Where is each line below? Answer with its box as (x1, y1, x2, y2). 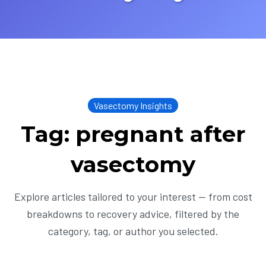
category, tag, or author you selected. (47, 224, 218, 237)
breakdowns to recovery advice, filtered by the (27, 207, 239, 220)
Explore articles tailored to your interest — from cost (14, 190, 252, 203)
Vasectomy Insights (94, 100, 172, 111)
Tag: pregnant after (21, 121, 245, 147)
